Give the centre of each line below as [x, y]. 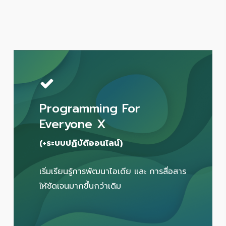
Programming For [90, 108]
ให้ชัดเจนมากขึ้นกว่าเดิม [80, 186]
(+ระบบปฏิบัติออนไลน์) [81, 143]
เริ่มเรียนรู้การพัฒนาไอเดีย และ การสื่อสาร [113, 171]
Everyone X [73, 124]
